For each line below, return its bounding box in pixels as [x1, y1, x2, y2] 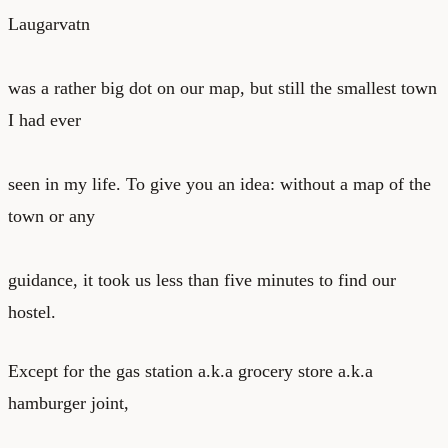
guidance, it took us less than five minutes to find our [8, 269, 396, 290]
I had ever [8, 109, 81, 130]
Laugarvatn [8, 13, 90, 34]
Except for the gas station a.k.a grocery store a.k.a [8, 360, 373, 381]
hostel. [8, 301, 56, 322]
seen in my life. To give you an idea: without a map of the [8, 173, 431, 194]
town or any [8, 205, 95, 226]
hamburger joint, [8, 392, 129, 413]
